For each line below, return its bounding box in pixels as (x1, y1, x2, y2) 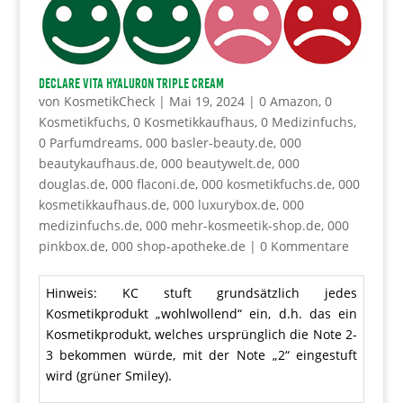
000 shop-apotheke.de (111, 237, 246, 255)
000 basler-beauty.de (145, 134, 273, 152)
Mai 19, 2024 (168, 93, 245, 111)
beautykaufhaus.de (38, 155, 155, 173)
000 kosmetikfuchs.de (201, 175, 332, 193)
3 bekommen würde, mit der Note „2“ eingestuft (45, 346, 358, 364)
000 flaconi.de (111, 175, 195, 193)
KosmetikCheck (63, 93, 155, 111)
